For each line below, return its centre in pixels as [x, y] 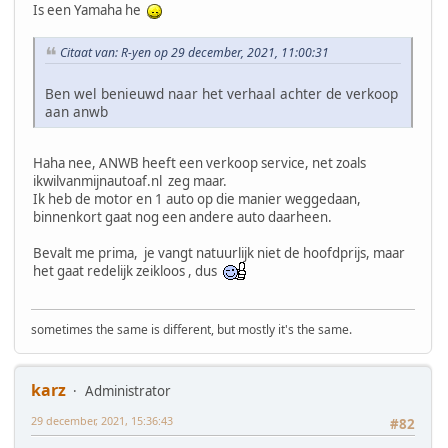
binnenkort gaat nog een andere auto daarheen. [182, 216]
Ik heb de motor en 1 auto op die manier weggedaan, [197, 198]
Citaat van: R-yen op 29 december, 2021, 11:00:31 [194, 52]
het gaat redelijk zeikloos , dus [128, 270]
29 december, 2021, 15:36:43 [102, 420]
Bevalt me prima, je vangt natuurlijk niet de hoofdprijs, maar [219, 252]
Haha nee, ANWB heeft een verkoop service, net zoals [199, 162]
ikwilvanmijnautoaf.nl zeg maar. [130, 180]
